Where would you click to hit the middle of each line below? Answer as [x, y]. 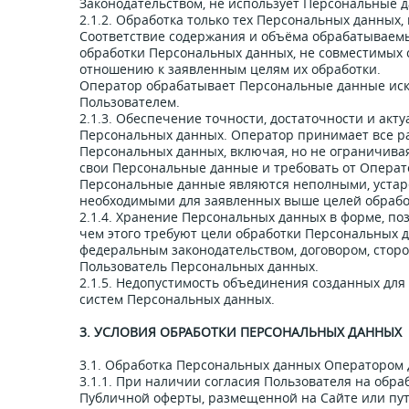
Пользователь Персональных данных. [199, 266]
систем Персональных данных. [177, 299]
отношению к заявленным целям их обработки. [230, 69]
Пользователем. [130, 102]
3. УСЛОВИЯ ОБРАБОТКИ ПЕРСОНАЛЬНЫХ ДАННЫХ [241, 332]
